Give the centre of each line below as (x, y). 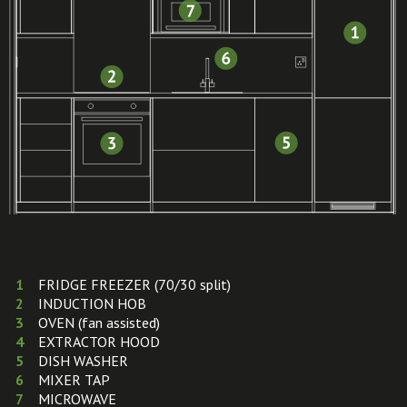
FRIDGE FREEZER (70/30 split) (134, 284)
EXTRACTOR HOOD (99, 341)
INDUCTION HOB (92, 303)
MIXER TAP (74, 379)
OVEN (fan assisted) (99, 322)
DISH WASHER (83, 360)
